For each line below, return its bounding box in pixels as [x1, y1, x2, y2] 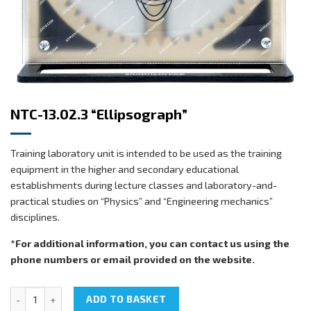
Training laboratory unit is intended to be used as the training [10, 147, 282, 160]
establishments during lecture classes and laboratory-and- [10, 179, 277, 192]
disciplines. [10, 211, 60, 224]
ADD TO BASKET [86, 293, 167, 305]
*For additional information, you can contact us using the [10, 237, 289, 250]
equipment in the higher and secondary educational [10, 163, 239, 176]
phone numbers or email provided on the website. [10, 253, 255, 266]
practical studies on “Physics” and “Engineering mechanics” [10, 195, 273, 208]
